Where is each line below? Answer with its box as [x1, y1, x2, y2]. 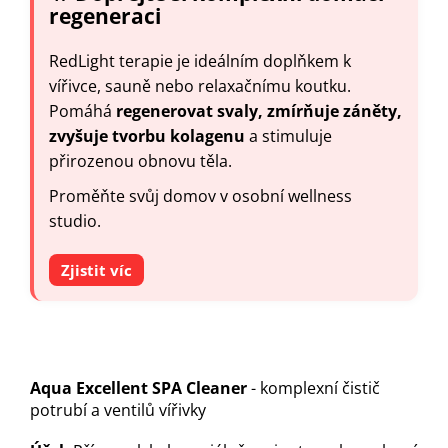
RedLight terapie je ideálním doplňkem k [49, 49, 351, 72]
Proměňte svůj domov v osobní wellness [49, 184, 352, 207]
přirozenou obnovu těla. [49, 149, 232, 172]
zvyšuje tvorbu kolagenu [49, 124, 245, 147]
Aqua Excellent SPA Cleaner [30, 376, 247, 399]
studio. [49, 209, 101, 232]
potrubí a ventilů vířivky [30, 398, 210, 421]
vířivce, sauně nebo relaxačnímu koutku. [49, 74, 351, 97]
